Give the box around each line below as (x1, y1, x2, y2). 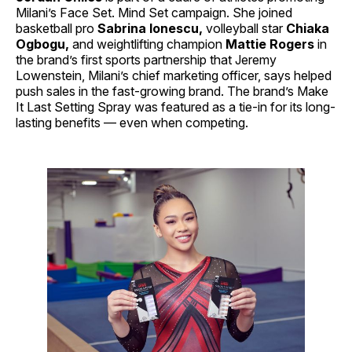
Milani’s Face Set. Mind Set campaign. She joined (16, 4, 292, 20)
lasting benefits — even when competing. (16, 114, 248, 130)
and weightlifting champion (69, 35, 225, 52)
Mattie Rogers (225, 35, 314, 52)
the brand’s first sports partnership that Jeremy (16, 51, 277, 68)
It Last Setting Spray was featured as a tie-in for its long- (16, 98, 335, 115)
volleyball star (203, 20, 286, 36)
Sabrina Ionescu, (97, 20, 203, 36)
